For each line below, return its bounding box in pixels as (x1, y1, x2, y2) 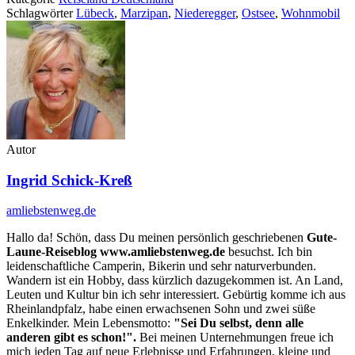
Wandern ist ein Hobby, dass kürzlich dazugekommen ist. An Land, (6, 273, 343, 288)
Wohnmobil (281, 6, 340, 20)
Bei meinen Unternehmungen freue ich (136, 330, 334, 345)
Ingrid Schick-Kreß (6, 171, 132, 189)
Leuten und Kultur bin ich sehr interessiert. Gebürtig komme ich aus (6, 288, 345, 302)
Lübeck (76, 6, 114, 20)
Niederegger (174, 6, 235, 20)
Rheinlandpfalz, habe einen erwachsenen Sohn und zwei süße (6, 302, 315, 316)
